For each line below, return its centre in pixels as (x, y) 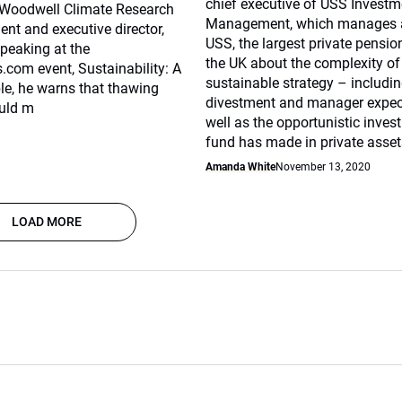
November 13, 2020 (323, 167)
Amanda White (241, 167)
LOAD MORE (47, 222)
